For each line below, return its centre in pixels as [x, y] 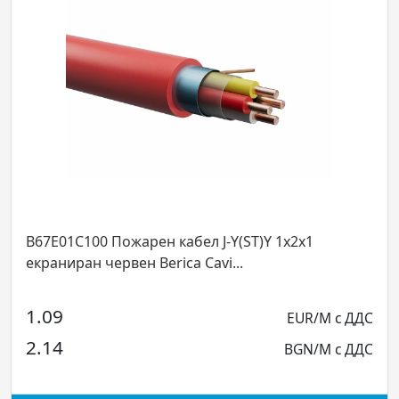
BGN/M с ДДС [329, 349]
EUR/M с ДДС [330, 318]
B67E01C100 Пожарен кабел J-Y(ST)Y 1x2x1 [170, 241]
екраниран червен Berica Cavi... [134, 263]
